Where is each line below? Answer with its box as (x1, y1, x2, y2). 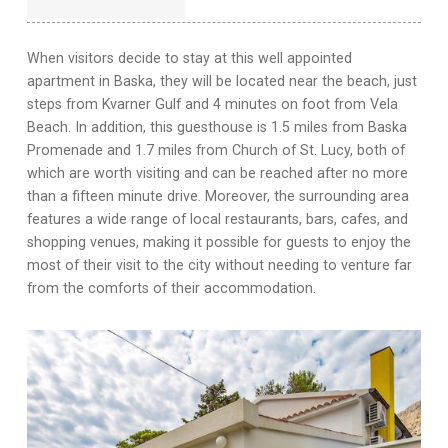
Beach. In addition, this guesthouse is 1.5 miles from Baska (27, 119, 407, 135)
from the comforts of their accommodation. (27, 280, 316, 296)
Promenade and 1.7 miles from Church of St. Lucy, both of (27, 142, 405, 158)
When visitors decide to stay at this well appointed (27, 50, 352, 66)
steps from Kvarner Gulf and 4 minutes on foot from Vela (27, 96, 398, 112)
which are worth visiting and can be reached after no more (27, 165, 408, 181)
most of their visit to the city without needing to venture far (27, 257, 412, 273)
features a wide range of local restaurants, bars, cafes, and (27, 211, 408, 227)
